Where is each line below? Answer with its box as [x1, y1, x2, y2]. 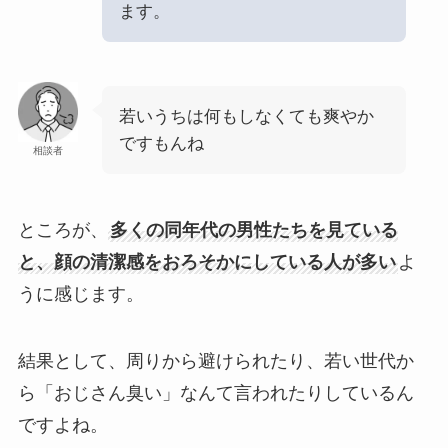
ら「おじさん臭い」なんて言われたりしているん [17, 383, 414, 404]
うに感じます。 [17, 283, 144, 304]
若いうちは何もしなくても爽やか [118, 106, 374, 126]
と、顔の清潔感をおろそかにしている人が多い [17, 251, 396, 272]
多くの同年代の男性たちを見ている [109, 219, 398, 240]
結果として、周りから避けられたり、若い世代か [17, 351, 414, 372]
